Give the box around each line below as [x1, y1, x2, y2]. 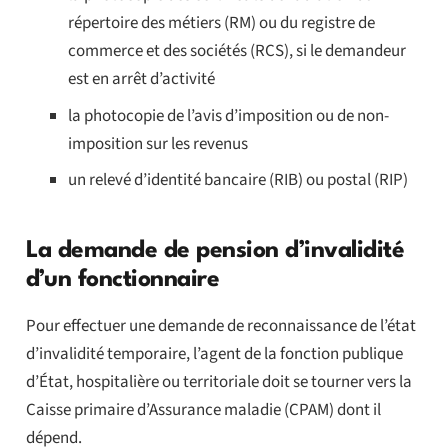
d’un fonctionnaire [25, 267, 220, 292]
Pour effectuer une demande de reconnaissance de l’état [25, 313, 416, 338]
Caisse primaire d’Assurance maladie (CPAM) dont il [25, 397, 381, 422]
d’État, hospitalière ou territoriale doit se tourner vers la [25, 369, 412, 394]
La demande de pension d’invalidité [25, 238, 405, 263]
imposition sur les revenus [68, 131, 248, 156]
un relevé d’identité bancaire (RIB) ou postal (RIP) [68, 168, 408, 193]
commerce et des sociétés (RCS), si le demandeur [68, 39, 406, 64]
